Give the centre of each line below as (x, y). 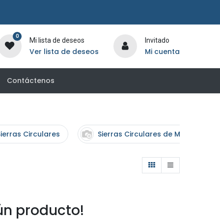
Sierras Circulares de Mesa (145, 134)
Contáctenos (30, 81)
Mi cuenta (162, 52)
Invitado (157, 40)
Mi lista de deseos (57, 40)
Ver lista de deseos (64, 52)
